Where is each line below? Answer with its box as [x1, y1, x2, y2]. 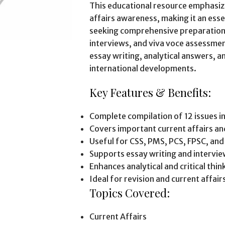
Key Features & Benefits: [89, 85, 211, 100]
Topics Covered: [89, 185, 170, 200]
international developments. [89, 63, 196, 73]
